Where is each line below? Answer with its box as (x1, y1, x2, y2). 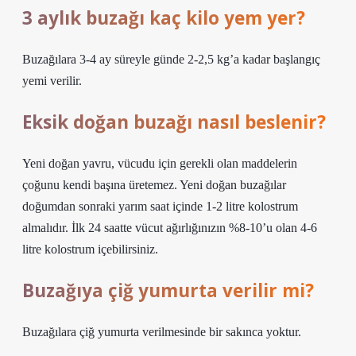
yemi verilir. (22, 74, 82, 87)
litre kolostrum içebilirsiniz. (22, 242, 158, 256)
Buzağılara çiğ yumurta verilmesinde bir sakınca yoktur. (22, 325, 301, 339)
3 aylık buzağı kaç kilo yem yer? (22, 6, 305, 30)
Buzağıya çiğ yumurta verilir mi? (22, 278, 314, 303)
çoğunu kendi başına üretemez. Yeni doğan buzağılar (22, 178, 286, 192)
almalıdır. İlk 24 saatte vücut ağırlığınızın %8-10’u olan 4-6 (22, 221, 317, 234)
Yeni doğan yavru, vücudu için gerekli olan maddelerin (22, 157, 297, 170)
